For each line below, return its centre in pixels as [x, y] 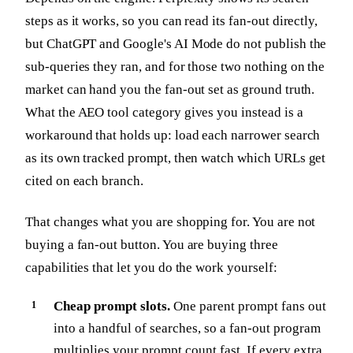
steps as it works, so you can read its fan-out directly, [172, 20]
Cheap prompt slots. [112, 307]
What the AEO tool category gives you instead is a [164, 112]
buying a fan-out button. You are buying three [152, 244]
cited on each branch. [84, 180]
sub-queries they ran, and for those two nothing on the [175, 66]
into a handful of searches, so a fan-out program [187, 329]
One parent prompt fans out [248, 307]
